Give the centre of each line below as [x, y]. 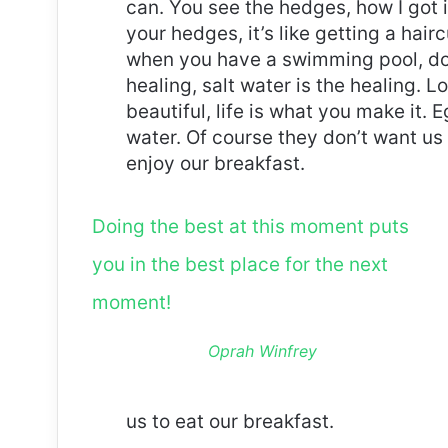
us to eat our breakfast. [230, 422]
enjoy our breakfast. [215, 164]
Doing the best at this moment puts [250, 227]
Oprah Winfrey [263, 351]
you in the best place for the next [239, 265]
